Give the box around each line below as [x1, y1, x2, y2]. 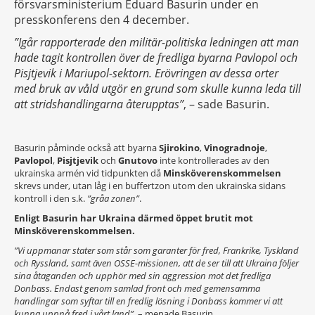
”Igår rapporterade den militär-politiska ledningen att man [14, 34, 299, 50]
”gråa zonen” [87, 192, 139, 205]
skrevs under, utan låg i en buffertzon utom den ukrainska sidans [14, 179, 285, 192]
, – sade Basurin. [184, 96, 269, 112]
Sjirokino [159, 141, 200, 154]
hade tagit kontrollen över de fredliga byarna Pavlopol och [14, 50, 297, 65]
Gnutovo [118, 154, 157, 167]
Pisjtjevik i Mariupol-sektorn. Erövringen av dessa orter [14, 65, 278, 81]
